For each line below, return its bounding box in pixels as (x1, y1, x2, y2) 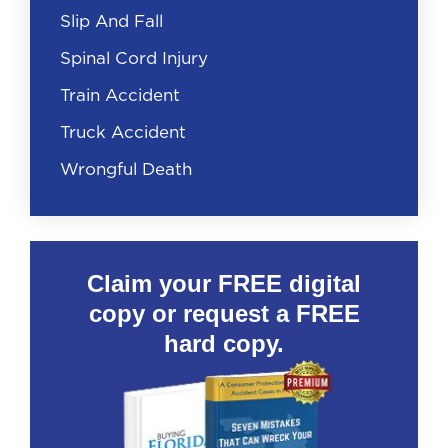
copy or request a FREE (88, 300, 360, 328)
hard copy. (164, 330, 284, 358)
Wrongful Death (60, 161, 192, 179)
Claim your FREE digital (87, 270, 361, 298)
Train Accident (60, 87, 180, 105)
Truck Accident (60, 124, 186, 142)
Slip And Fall (60, 13, 163, 31)
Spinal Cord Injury (60, 50, 208, 68)
